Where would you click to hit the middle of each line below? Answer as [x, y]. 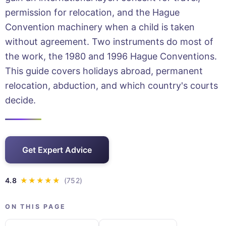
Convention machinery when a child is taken [100, 27]
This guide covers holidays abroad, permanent [104, 71]
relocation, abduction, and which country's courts [111, 85]
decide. [20, 100]
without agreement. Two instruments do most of [109, 41]
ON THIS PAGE [36, 206]
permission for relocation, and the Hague [92, 12]
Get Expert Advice [57, 150]
